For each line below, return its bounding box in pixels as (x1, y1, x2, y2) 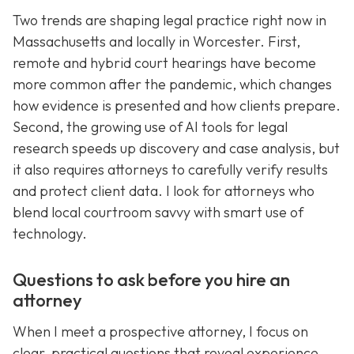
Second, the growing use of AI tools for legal (13, 118, 288, 137)
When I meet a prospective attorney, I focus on (13, 322, 308, 341)
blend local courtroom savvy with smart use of (13, 203, 303, 222)
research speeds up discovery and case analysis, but (13, 139, 340, 158)
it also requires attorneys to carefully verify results (13, 160, 328, 179)
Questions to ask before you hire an (13, 269, 290, 292)
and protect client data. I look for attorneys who (13, 182, 314, 201)
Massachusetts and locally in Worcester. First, (13, 32, 300, 51)
